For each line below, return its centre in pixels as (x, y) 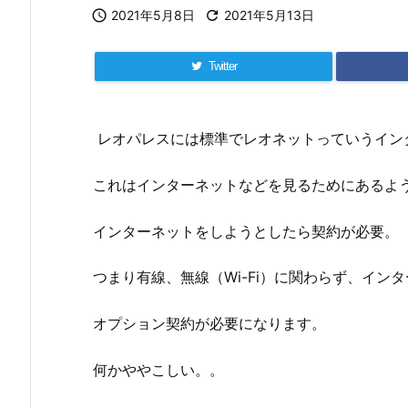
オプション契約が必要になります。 (209, 324)
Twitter (222, 66)
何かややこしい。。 (158, 369)
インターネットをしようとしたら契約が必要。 (246, 231)
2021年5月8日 (153, 15)
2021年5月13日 (269, 15)
